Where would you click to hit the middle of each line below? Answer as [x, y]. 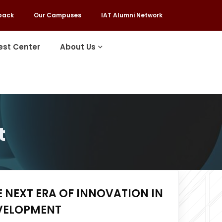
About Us [78, 47]
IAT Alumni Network [132, 15]
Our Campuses [57, 15]
